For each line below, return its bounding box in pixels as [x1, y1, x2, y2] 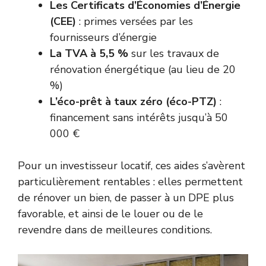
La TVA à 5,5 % [50, 46, 128, 61]
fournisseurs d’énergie [50, 30, 157, 45]
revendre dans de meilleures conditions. [18, 223, 212, 237]
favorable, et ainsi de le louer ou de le [18, 207, 203, 221]
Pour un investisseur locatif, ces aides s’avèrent [18, 159, 245, 173]
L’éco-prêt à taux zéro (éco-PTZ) [50, 94, 217, 109]
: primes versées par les [76, 14, 193, 29]
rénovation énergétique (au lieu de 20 [50, 62, 236, 77]
